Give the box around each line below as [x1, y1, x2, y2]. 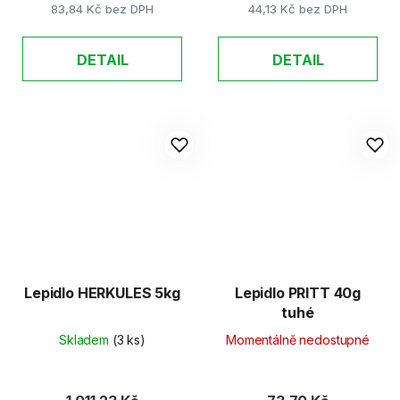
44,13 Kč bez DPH [248, 2, 347, 17]
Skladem [58, 331, 112, 347]
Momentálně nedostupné [225, 331, 371, 347]
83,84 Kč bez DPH [51, 2, 154, 17]
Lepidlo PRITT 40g [234, 283, 362, 302]
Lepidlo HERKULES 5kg [24, 283, 180, 302]
